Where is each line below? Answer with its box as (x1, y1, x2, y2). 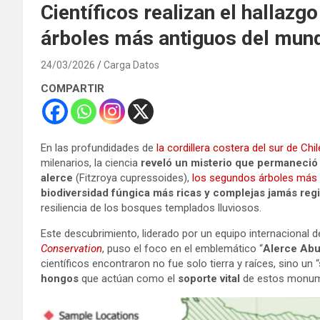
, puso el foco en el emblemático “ (102, 241, 263, 255)
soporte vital (178, 271, 240, 285)
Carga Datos (104, 59, 159, 71)
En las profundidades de (41, 141, 156, 154)
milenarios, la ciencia (41, 156, 141, 169)
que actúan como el (79, 271, 178, 285)
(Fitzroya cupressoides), (73, 171, 192, 184)
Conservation (41, 241, 102, 255)
